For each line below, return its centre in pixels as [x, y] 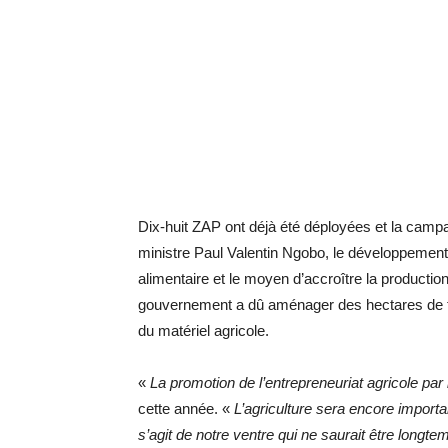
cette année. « [186, 408]
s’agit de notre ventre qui [217, 434]
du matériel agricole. [203, 330]
